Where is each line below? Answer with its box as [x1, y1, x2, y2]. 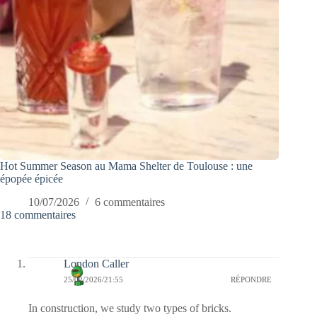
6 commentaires [95, 196, 165, 209]
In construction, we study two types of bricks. [28, 302, 231, 315]
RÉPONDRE [231, 275, 272, 284]
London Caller [64, 258, 129, 270]
